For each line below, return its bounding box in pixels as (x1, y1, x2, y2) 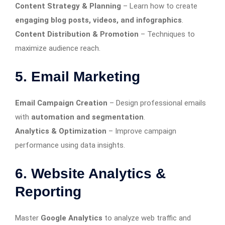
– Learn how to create (121, 1, 197, 11)
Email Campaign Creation (15, 98, 107, 107)
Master (15, 213, 41, 222)
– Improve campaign (106, 126, 176, 136)
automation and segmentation (31, 112, 144, 122)
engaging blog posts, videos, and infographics (15, 15, 182, 25)
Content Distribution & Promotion (15, 29, 139, 39)
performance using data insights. (15, 140, 125, 150)
